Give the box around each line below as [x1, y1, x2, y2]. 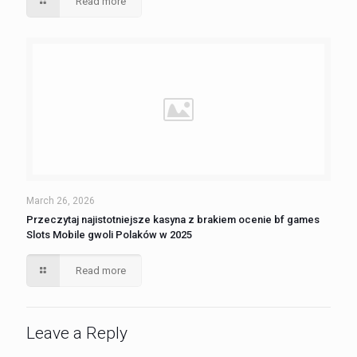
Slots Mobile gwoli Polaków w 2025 [26, 229, 192, 241]
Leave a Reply [26, 324, 127, 343]
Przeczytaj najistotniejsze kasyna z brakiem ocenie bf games [26, 214, 320, 226]
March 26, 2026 [26, 195, 95, 206]
